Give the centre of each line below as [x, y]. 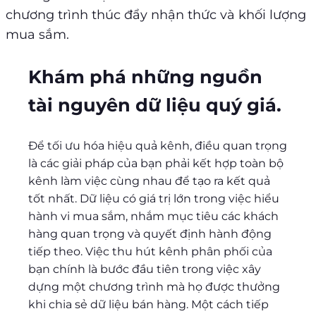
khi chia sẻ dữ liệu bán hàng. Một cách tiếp [148, 305]
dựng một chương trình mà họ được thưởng [154, 287]
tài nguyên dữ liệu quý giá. [155, 104]
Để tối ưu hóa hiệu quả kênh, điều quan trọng [158, 146]
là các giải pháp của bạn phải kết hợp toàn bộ [156, 164]
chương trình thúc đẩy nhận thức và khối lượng [156, 15]
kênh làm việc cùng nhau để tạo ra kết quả [149, 181]
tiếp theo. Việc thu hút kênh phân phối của [150, 252]
